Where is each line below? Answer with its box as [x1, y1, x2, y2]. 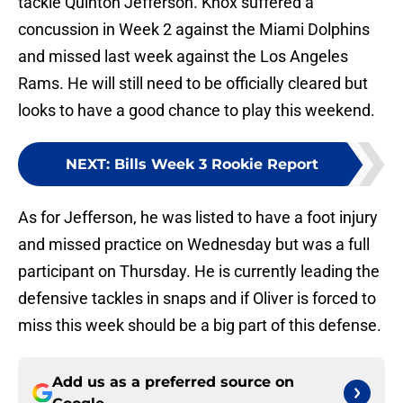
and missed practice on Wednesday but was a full [18, 235, 370, 255]
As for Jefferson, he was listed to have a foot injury [18, 208, 378, 228]
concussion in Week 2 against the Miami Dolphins [18, 20, 370, 40]
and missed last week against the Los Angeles [18, 47, 348, 67]
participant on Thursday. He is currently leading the [18, 262, 380, 282]
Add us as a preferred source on [52, 373, 294, 391]
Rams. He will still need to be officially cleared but [18, 74, 368, 94]
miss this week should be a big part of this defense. [18, 316, 381, 336]
